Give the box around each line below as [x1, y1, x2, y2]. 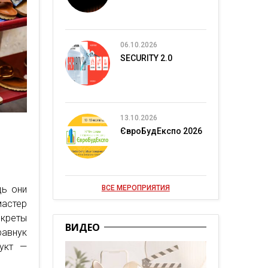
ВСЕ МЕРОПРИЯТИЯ [101, 184, 170, 192]
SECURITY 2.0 [120, 53, 172, 63]
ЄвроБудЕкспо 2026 [120, 126, 202, 136]
